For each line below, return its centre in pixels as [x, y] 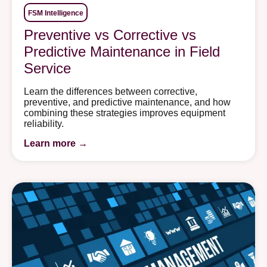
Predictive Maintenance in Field [122, 52]
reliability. [44, 124]
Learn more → [56, 143]
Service [47, 69]
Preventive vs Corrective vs [110, 35]
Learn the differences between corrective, [111, 92]
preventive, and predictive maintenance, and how [127, 103]
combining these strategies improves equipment [125, 113]
